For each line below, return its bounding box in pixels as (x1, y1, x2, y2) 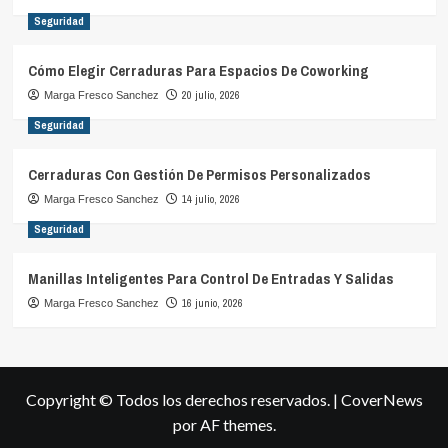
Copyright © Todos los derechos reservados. (25, 389, 333, 409)
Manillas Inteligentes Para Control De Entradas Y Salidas (27, 267, 394, 289)
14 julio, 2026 (181, 191, 240, 206)
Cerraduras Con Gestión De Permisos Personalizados (27, 163, 371, 185)
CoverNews (340, 389, 423, 409)
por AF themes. (172, 414, 276, 434)
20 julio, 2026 (181, 87, 240, 102)
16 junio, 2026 (181, 295, 243, 310)
